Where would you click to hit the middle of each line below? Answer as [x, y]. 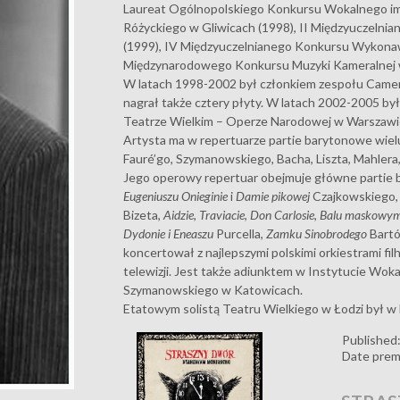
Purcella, [242, 233]
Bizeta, [144, 215]
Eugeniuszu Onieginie [176, 196]
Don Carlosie [283, 215]
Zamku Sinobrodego [317, 233]
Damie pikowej [273, 196]
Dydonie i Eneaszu [170, 233]
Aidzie [179, 215]
